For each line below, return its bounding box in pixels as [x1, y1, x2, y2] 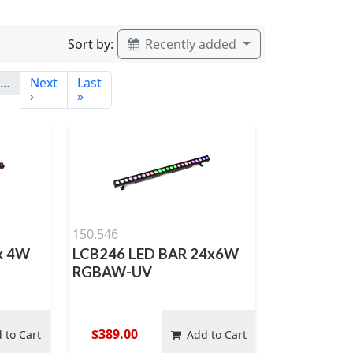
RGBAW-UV [72, 263, 152, 281]
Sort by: [68, 35, 114, 53]
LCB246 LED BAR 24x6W [72, 245, 239, 262]
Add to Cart [187, 326, 247, 342]
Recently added [142, 35, 240, 53]
